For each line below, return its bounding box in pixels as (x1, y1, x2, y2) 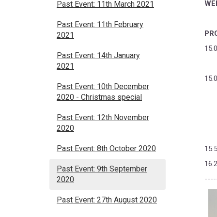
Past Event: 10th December (57, 82, 149, 91)
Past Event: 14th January (57, 51, 140, 60)
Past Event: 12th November (57, 113, 149, 122)
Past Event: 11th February (57, 20, 143, 29)
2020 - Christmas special (57, 93, 142, 102)
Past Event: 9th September (57, 164, 147, 173)
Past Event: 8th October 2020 (57, 144, 156, 153)
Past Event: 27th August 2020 (57, 195, 157, 204)
